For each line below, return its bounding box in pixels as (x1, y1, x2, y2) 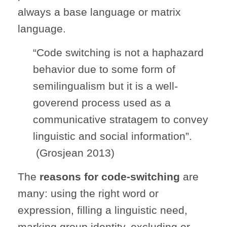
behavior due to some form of (33, 63, 175, 75)
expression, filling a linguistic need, (18, 204, 187, 216)
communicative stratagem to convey (33, 113, 208, 126)
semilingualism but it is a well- (33, 80, 178, 92)
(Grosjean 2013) (33, 147, 115, 159)
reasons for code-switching (40, 171, 180, 183)
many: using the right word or (18, 187, 159, 200)
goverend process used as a (33, 97, 171, 109)
